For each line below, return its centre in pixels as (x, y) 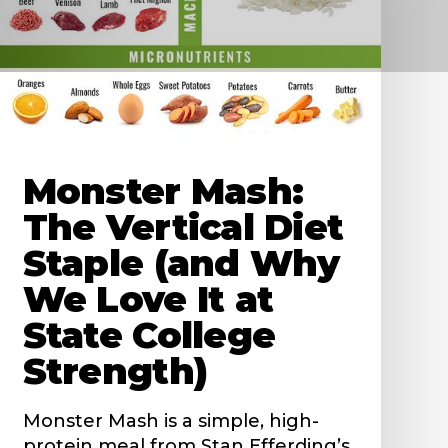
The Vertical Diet (183, 226)
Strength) (115, 370)
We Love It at (148, 298)
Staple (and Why (181, 262)
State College (149, 334)
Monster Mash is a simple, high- (170, 420)
